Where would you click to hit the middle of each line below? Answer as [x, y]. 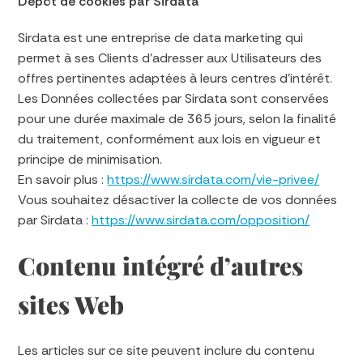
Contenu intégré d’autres [161, 266]
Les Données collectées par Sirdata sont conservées [174, 98]
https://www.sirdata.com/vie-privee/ [214, 179]
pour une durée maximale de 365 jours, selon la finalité [177, 119]
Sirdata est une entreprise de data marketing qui [161, 38]
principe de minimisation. [90, 159]
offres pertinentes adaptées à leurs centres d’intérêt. [175, 78]
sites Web [71, 305]
